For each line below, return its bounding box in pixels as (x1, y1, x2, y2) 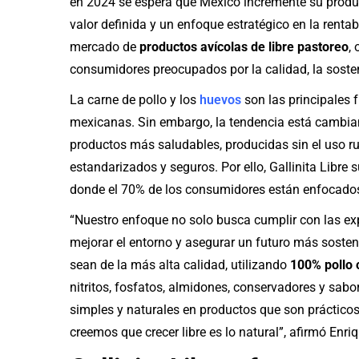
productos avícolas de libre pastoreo (139, 39, 349, 54)
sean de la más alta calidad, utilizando (70, 257, 290, 272)
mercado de (70, 39, 139, 54)
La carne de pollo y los (70, 92, 200, 107)
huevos (200, 92, 241, 107)
